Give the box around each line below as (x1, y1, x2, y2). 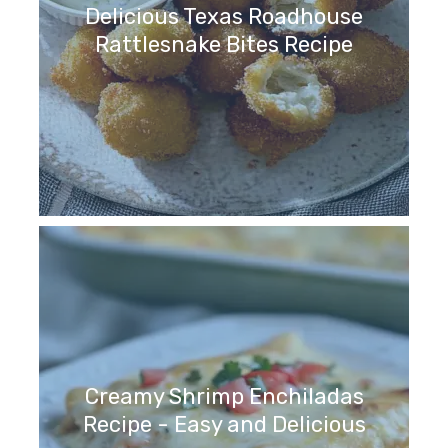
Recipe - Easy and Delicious (82, 411, 366, 439)
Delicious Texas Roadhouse (85, 3, 363, 31)
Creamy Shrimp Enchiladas (84, 383, 364, 411)
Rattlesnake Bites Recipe (95, 31, 353, 59)
